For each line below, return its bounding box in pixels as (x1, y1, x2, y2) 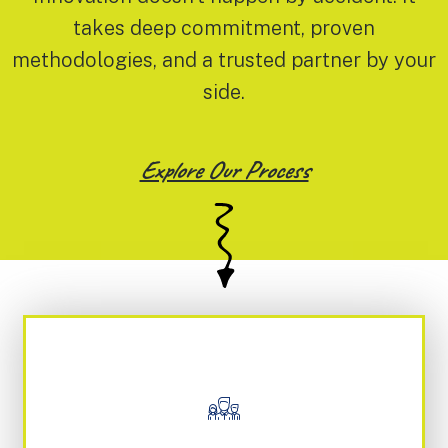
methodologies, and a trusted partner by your (12, 48, 436, 73)
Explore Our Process (139, 154, 309, 187)
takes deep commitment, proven (73, 16, 375, 41)
